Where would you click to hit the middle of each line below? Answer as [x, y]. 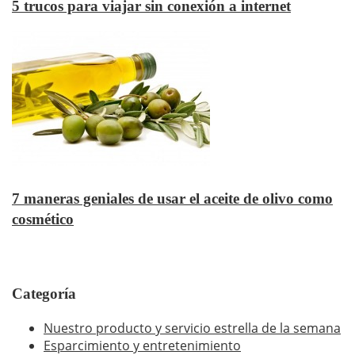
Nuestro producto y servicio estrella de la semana [192, 328]
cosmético [43, 219]
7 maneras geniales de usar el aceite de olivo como [172, 198]
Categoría [44, 294]
